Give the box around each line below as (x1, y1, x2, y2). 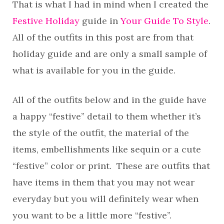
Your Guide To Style (120, 15, 208, 26)
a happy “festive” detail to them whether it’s (12, 110, 201, 122)
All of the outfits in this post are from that (12, 31, 193, 43)
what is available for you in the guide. (12, 64, 175, 76)
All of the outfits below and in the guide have (12, 94, 206, 105)
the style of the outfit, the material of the (12, 127, 189, 138)
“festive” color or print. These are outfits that (12, 160, 210, 171)
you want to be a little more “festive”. (12, 209, 171, 221)
